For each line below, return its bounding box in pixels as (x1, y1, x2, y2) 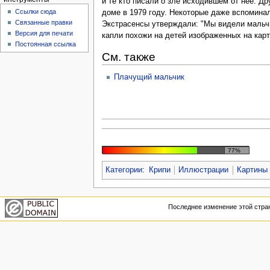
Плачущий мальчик (113, 73, 184, 82)
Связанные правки (15, 19, 73, 27)
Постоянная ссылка (15, 40, 77, 48)
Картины (237, 166, 268, 175)
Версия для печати (15, 30, 74, 37)
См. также (101, 50, 155, 63)
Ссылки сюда (15, 8, 57, 16)
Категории (105, 166, 142, 175)
